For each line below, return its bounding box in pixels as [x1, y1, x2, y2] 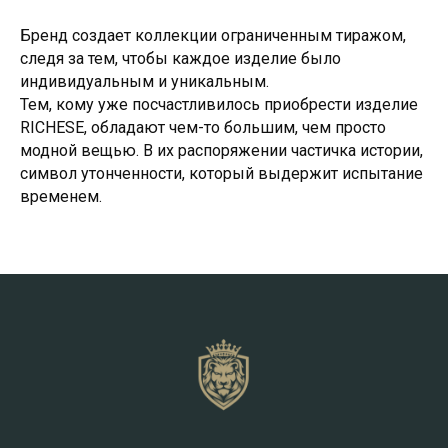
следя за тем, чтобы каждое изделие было [20, 49, 341, 68]
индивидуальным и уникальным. [20, 72, 269, 91]
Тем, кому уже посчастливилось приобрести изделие [20, 95, 418, 114]
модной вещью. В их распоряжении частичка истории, [20, 141, 423, 160]
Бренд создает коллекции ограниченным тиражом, [20, 26, 406, 45]
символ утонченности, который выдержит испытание [20, 164, 423, 183]
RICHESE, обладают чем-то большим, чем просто [20, 118, 386, 137]
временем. [20, 187, 102, 206]
